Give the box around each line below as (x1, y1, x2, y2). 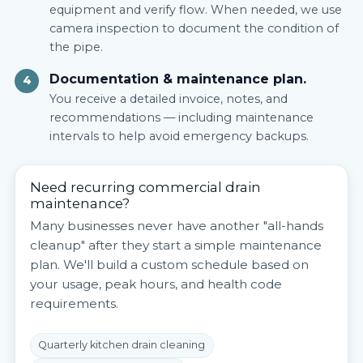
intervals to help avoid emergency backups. (49, 129, 309, 144)
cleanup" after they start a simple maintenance (29, 237, 322, 253)
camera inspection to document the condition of (49, 21, 339, 36)
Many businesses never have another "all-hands (29, 217, 323, 233)
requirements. (29, 295, 118, 311)
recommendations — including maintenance (49, 110, 314, 126)
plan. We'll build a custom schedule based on (29, 256, 309, 272)
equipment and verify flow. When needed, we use (49, 2, 342, 18)
